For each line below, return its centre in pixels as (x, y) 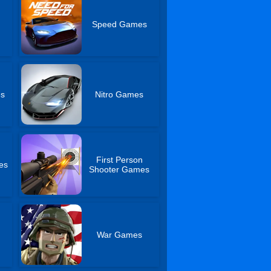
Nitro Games (119, 94)
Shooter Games (119, 169)
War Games (119, 235)
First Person (119, 160)
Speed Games (119, 24)
